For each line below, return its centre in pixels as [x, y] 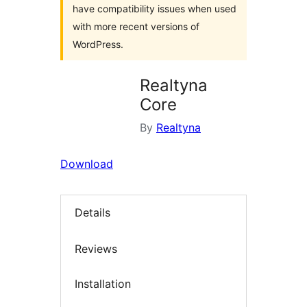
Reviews [96, 248]
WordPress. [98, 44]
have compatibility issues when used [155, 9]
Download [87, 164]
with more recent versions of [136, 26]
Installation [103, 284]
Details [93, 213]
